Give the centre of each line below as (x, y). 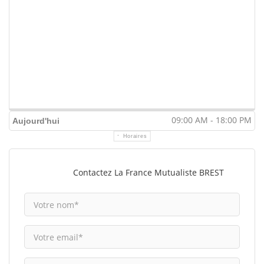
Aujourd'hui (36, 121)
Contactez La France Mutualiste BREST (149, 173)
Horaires (135, 136)
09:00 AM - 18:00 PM (212, 120)
